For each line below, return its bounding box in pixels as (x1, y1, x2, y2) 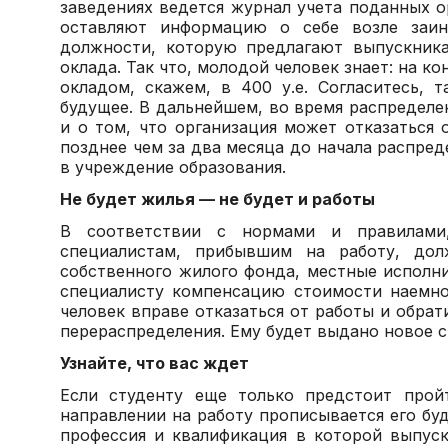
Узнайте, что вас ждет (60, 353, 249, 373)
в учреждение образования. (60, 157, 286, 177)
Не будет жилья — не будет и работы (60, 189, 375, 209)
